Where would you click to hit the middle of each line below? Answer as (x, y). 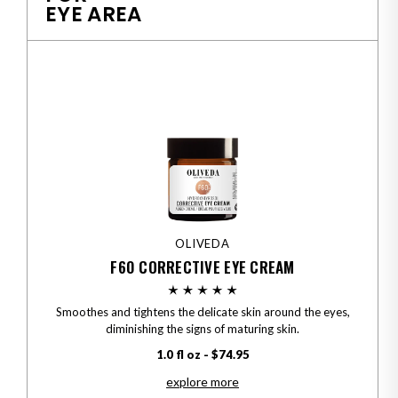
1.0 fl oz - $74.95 (203, 354)
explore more (203, 381)
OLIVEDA (203, 243)
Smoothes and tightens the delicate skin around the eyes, (203, 311)
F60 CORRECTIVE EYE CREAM (203, 267)
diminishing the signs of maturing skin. (203, 328)
